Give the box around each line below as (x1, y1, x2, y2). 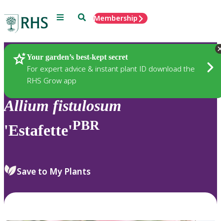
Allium (4, 97, 49, 115)
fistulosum (53, 97, 121, 115)
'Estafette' (4, 121, 73, 139)
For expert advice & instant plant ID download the (27, 63, 195, 74)
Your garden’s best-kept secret (27, 52, 128, 61)
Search (77, 12, 101, 21)
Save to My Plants (17, 166, 91, 178)
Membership (94, 13, 138, 23)
